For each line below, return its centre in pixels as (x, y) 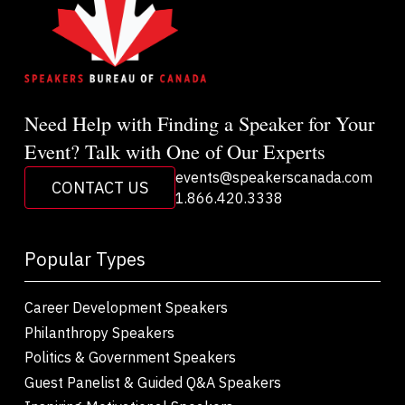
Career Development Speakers (126, 307)
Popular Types (85, 259)
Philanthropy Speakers (99, 332)
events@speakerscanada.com (274, 176)
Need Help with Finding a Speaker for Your (199, 122)
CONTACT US (99, 187)
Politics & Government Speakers (130, 357)
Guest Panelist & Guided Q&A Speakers (152, 381)
